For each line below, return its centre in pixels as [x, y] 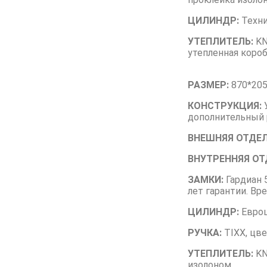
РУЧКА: [205, 233]
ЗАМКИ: [206, 180]
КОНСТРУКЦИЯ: [225, 106]
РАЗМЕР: [208, 85]
